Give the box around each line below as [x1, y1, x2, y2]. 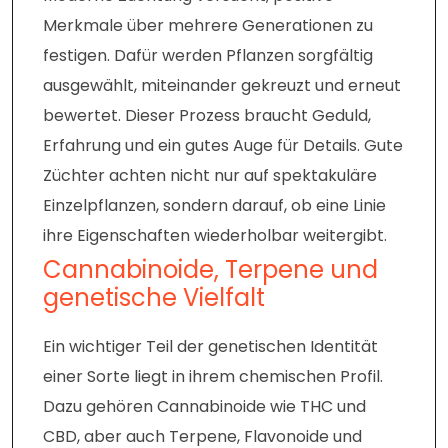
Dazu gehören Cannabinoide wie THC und [43, 395, 366, 419]
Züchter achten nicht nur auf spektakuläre [43, 164, 377, 188]
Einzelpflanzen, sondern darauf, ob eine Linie [43, 194, 386, 218]
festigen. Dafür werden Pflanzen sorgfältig [43, 44, 373, 68]
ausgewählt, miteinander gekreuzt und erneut [43, 74, 401, 98]
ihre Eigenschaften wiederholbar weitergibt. [43, 224, 387, 248]
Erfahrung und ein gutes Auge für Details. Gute [43, 134, 403, 158]
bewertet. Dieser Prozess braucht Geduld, [43, 104, 371, 128]
